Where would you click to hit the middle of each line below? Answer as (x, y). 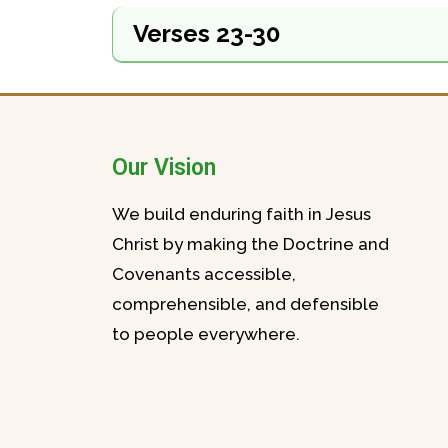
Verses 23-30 (206, 33)
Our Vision (164, 167)
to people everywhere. (206, 333)
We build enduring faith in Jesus (241, 213)
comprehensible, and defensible (245, 303)
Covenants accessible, (204, 273)
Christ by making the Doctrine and (250, 243)
